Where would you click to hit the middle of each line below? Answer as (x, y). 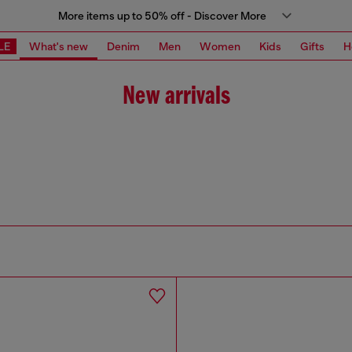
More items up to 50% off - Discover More (162, 16)
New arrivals (176, 97)
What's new (59, 46)
